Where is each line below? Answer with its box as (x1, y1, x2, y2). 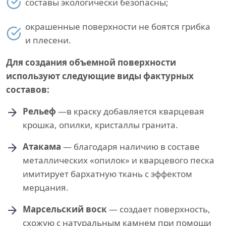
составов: (6, 84, 49, 96)
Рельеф (23, 105, 56, 118)
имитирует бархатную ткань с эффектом (23, 168, 192, 180)
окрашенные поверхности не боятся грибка (25, 21, 210, 33)
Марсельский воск (23, 203, 107, 215)
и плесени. (25, 34, 71, 46)
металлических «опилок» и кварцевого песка (23, 154, 214, 166)
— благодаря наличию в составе (61, 141, 200, 153)
